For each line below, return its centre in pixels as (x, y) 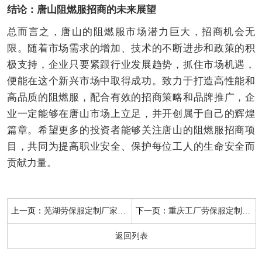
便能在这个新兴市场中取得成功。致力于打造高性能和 (131, 81)
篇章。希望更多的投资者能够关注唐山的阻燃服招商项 (131, 130)
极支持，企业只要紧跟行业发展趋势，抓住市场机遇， (131, 65)
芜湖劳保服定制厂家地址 (81, 211)
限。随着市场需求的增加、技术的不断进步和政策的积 (131, 49)
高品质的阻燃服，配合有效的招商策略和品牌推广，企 (131, 98)
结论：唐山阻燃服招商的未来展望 (81, 10)
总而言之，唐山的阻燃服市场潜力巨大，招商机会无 (131, 32)
